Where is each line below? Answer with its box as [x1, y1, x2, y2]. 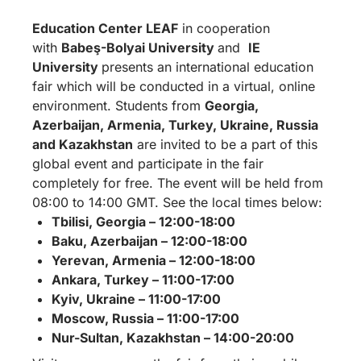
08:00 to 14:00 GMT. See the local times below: [32, 193, 322, 210]
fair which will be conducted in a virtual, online [32, 77, 315, 94]
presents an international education [102, 58, 313, 75]
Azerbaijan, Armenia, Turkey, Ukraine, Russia [32, 116, 318, 133]
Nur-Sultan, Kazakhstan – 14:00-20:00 [52, 329, 294, 346]
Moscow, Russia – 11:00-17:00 [52, 309, 239, 326]
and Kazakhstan [32, 135, 133, 152]
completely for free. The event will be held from [32, 174, 323, 191]
